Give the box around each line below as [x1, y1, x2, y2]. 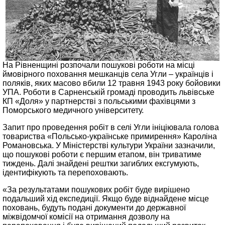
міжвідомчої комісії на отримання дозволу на [3, 212, 170, 221]
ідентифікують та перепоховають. [3, 168, 128, 177]
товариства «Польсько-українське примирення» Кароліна [3, 132, 217, 141]
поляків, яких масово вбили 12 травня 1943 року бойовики [3, 79, 220, 87]
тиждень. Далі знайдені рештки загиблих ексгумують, [3, 159, 199, 168]
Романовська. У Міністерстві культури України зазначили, [3, 141, 215, 150]
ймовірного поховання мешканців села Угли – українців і [3, 70, 213, 78]
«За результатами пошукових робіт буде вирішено [3, 185, 190, 194]
